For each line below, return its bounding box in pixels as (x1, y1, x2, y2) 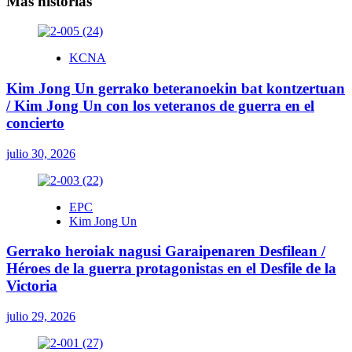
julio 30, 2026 (6, 146, 75, 160)
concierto (6, 114, 64, 131)
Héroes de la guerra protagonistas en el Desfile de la (6, 260, 336, 277)
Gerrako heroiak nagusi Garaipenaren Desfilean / (6, 243, 325, 260)
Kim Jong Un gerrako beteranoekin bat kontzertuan (6, 79, 345, 97)
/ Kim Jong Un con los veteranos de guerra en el (6, 97, 314, 114)
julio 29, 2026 (6, 310, 75, 324)
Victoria (6, 277, 57, 295)
